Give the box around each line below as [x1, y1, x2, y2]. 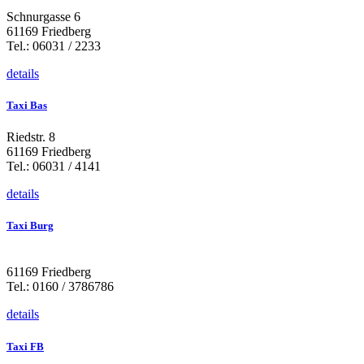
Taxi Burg [6, 219, 54, 232]
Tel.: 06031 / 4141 [6, 159, 101, 174]
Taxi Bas [6, 98, 47, 111]
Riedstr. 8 [6, 130, 55, 145]
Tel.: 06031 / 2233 [6, 38, 101, 53]
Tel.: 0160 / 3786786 [6, 279, 114, 294]
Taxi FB [6, 340, 44, 353]
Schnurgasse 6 [6, 9, 80, 24]
